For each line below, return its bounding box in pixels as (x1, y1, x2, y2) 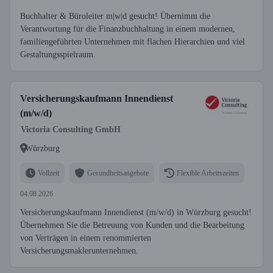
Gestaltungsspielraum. (20, 50, 96, 59)
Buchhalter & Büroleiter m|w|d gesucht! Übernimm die (20, 12, 210, 21)
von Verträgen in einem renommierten (20, 233, 151, 243)
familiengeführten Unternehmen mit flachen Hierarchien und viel (20, 37, 245, 46)
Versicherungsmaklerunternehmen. (20, 246, 138, 255)
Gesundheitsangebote (87, 168, 149, 177)
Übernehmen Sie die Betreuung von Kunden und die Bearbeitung (20, 221, 244, 230)
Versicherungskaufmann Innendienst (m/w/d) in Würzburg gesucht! (20, 208, 252, 217)
